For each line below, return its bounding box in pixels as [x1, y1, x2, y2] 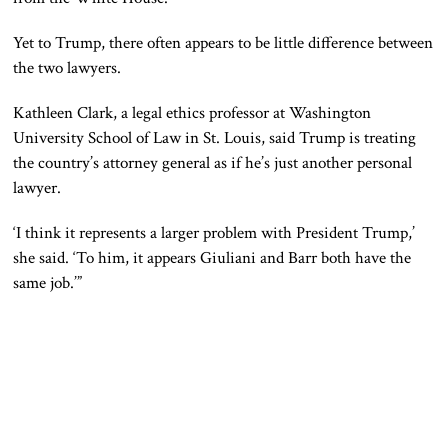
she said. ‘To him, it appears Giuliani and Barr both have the [13, 247, 412, 270]
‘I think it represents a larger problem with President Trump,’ [13, 222, 416, 245]
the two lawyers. [13, 57, 122, 80]
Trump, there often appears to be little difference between [51, 32, 434, 55]
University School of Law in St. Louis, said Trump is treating [13, 127, 417, 150]
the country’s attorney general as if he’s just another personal [13, 152, 413, 175]
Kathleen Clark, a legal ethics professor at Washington [13, 102, 372, 125]
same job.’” [13, 272, 83, 295]
